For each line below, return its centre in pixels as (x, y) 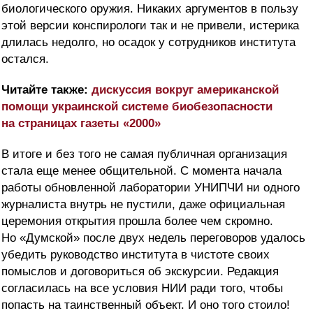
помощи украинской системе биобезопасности (137, 107)
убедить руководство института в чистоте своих (136, 255)
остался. (25, 59)
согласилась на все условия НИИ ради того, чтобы (142, 289)
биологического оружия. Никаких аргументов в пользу (150, 9)
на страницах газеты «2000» (81, 124)
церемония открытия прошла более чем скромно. (137, 221)
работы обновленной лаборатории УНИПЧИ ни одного (151, 188)
